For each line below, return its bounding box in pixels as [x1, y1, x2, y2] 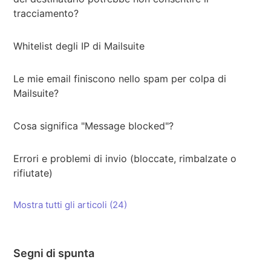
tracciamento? [13, 7, 79, 19]
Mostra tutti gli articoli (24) [13, 199, 128, 211]
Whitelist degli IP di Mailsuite [13, 40, 145, 52]
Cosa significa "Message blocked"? [13, 120, 174, 132]
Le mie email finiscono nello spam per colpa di [13, 73, 227, 85]
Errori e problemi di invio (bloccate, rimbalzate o [13, 152, 237, 165]
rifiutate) [13, 167, 53, 179]
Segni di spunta [13, 247, 95, 260]
